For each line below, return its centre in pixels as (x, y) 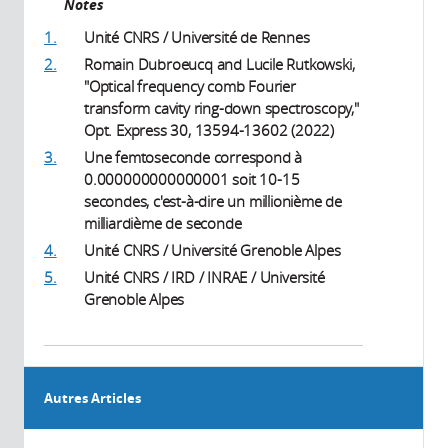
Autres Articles (92, 397)
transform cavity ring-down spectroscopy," (221, 107)
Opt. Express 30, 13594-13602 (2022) (209, 129)
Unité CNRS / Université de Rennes (197, 36)
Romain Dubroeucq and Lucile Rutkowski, (219, 63)
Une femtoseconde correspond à (193, 156)
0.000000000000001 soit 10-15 (192, 178)
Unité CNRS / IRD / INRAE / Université (204, 276)
